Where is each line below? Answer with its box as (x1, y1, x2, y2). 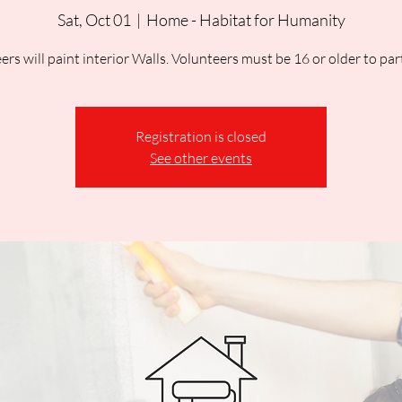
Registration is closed (135, 127, 267, 145)
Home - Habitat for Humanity (145, 10, 345, 30)
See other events (150, 149, 252, 167)
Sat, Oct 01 (57, 10, 131, 30)
